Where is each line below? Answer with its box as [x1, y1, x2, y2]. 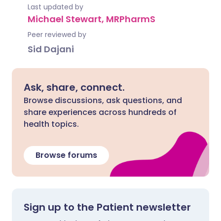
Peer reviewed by [28, 30, 86, 39]
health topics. [24, 118, 79, 130]
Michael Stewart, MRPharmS [28, 13, 155, 25]
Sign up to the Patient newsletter [24, 200, 191, 214]
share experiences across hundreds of [24, 107, 177, 118]
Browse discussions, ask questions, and [24, 95, 182, 106]
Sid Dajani [28, 43, 74, 55]
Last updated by [28, 2, 83, 12]
